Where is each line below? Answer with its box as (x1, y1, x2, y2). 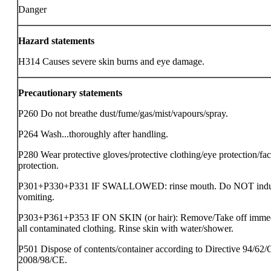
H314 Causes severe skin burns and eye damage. (18, 56, 204, 67)
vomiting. (18, 192, 54, 202)
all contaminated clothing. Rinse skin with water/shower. (18, 223, 233, 233)
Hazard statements (18, 36, 94, 46)
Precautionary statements (18, 88, 122, 98)
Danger (18, 4, 47, 15)
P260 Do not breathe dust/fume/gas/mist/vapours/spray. (18, 108, 228, 119)
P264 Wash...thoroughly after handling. (18, 129, 168, 139)
